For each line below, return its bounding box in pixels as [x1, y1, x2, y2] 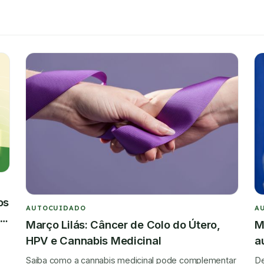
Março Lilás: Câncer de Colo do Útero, [26, 217, 220, 231]
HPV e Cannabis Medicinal [26, 233, 161, 247]
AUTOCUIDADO [26, 203, 86, 212]
